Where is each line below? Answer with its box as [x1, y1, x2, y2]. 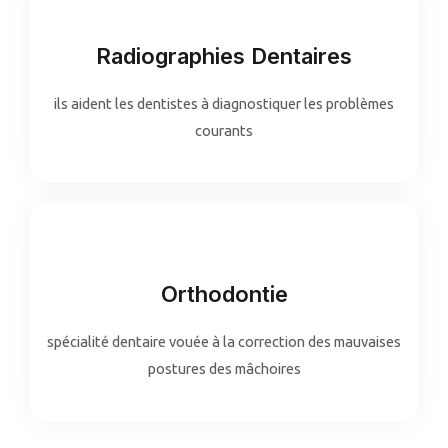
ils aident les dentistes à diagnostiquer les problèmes [54, 94, 394, 112]
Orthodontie [160, 281, 288, 308]
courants [195, 121, 253, 139]
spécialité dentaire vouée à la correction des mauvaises [47, 333, 401, 351]
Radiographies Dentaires [96, 42, 352, 69]
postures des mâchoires [147, 360, 301, 378]
